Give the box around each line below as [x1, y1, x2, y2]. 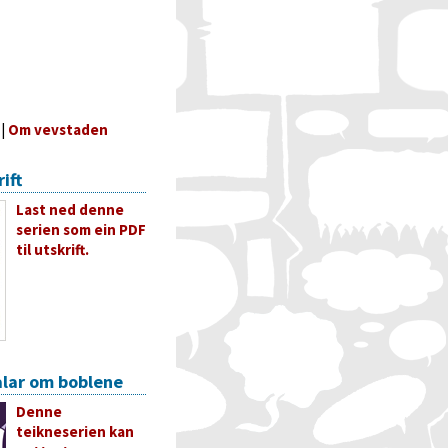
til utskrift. [16, 240, 89, 259]
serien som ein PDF [16, 220, 146, 239]
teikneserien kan [16, 422, 134, 441]
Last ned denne [16, 200, 124, 219]
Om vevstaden [8, 120, 108, 139]
